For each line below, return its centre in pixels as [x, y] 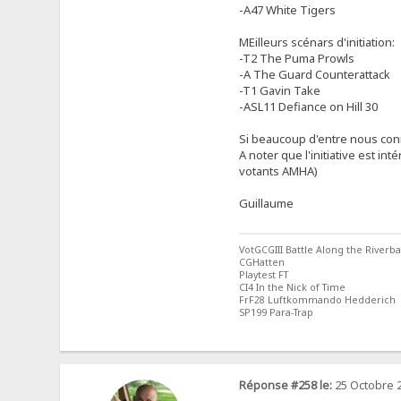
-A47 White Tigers [287, 10]
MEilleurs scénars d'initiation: [316, 43]
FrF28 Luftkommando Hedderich [317, 300]
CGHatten [261, 263]
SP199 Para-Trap [276, 313]
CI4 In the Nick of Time [292, 288]
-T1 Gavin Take [279, 91]
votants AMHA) [278, 171]
